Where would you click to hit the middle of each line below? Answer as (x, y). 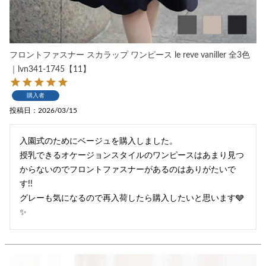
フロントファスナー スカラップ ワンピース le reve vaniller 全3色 (130, 56)
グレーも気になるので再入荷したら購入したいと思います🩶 (132, 199)
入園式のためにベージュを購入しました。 (99, 142)
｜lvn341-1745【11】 (50, 70)
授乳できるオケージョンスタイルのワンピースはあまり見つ (132, 156)
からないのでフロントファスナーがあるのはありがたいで (128, 170)
